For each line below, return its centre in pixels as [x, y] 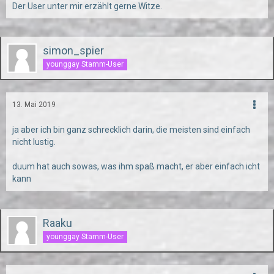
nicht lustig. [34, 142]
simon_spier [73, 50]
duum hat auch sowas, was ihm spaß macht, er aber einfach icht [136, 166]
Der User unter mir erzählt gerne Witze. [87, 6]
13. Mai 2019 [34, 105]
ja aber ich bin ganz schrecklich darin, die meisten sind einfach [131, 130]
